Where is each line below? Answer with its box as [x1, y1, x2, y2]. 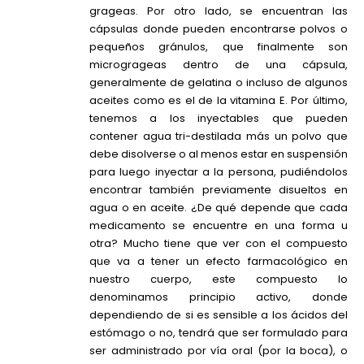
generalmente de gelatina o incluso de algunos [89, 74, 348, 90]
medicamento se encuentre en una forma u [89, 217, 348, 233]
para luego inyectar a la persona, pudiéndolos [89, 163, 348, 180]
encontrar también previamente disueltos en [89, 181, 348, 197]
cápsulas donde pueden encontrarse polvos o [89, 20, 348, 37]
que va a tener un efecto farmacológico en [89, 253, 348, 269]
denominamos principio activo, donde [89, 288, 348, 305]
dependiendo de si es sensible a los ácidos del [89, 306, 348, 323]
